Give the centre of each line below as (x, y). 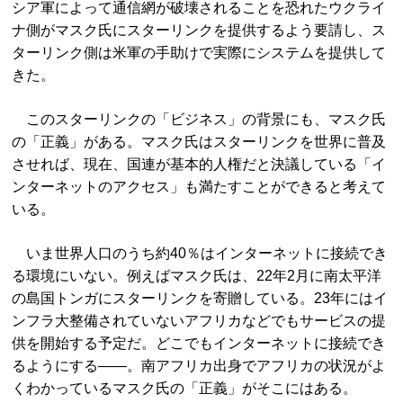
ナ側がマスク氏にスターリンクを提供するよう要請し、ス (199, 30)
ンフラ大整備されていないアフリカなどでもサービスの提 (199, 321)
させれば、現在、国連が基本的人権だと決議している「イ (199, 164)
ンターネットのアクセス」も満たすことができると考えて (199, 187)
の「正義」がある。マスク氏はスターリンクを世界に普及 (199, 142)
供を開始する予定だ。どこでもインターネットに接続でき (199, 343)
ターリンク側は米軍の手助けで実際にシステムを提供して (199, 53)
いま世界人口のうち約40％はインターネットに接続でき (200, 253)
